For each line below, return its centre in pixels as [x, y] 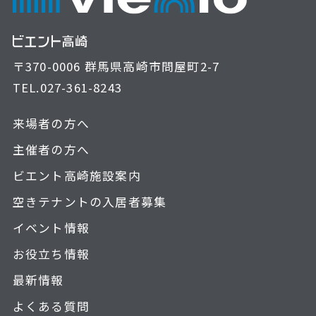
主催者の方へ [51, 149]
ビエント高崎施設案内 [77, 175]
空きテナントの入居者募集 [90, 201]
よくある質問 [51, 306]
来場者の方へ [51, 123]
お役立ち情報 [51, 254]
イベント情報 [51, 227]
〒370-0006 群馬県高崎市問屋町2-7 [116, 67]
